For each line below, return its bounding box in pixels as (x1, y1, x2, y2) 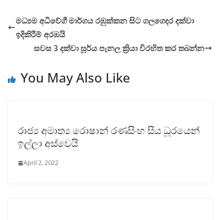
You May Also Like (21, 69, 130, 87)
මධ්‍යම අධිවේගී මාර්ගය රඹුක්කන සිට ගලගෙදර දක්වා (16, 15, 194, 27)
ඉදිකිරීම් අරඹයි (16, 29, 65, 40)
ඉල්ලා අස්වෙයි (18, 137, 78, 150)
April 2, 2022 (24, 159, 58, 167)
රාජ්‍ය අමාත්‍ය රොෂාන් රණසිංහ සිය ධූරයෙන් (18, 124, 200, 137)
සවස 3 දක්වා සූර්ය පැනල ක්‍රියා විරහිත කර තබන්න (34, 43, 204, 54)
